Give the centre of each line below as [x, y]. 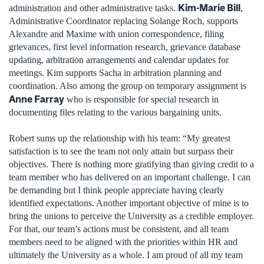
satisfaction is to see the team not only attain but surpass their [121, 151]
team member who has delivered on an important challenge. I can [130, 177]
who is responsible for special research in [141, 99]
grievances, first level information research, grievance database [125, 47]
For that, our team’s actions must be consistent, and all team [119, 229]
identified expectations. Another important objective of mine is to [129, 203]
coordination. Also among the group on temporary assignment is [128, 85]
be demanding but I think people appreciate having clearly [116, 190]
